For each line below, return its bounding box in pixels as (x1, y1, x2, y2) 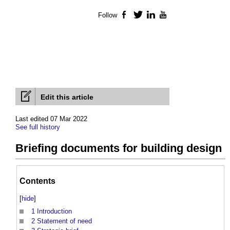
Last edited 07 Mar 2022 (15, 115, 87, 123)
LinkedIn (156, 11, 183, 20)
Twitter (143, 11, 164, 20)
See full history (15, 123, 60, 131)
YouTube (168, 11, 196, 20)
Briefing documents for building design (15, 142, 222, 155)
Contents (20, 176, 55, 185)
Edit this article (41, 93, 93, 102)
